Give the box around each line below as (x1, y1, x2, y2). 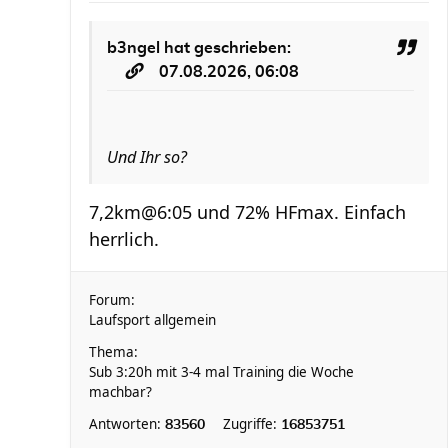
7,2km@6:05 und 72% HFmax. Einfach (89, 200, 406, 224)
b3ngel (107, 40, 160, 56)
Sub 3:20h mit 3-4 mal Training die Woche (89, 363, 354, 381)
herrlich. (89, 227, 159, 251)
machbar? (89, 383, 152, 401)
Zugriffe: (223, 415, 281, 433)
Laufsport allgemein (89, 311, 216, 329)
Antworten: (89, 415, 165, 433)
